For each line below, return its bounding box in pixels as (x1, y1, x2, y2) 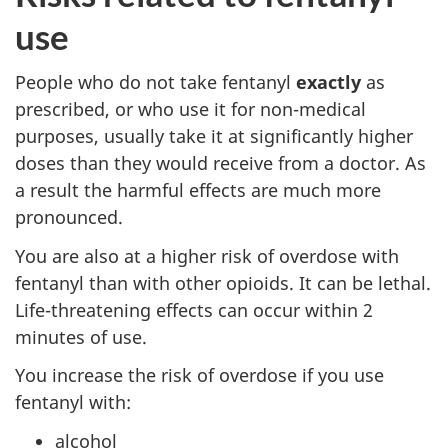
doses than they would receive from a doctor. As (15, 151, 426, 176)
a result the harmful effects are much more (15, 178, 381, 203)
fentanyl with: (15, 390, 131, 415)
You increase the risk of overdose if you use (15, 363, 384, 388)
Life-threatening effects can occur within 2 (15, 297, 373, 322)
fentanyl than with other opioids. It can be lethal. (15, 270, 431, 295)
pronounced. (15, 205, 123, 230)
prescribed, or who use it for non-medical (15, 97, 366, 122)
